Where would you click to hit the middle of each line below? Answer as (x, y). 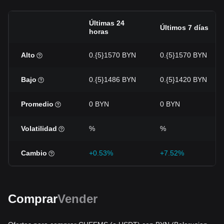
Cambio (34, 153)
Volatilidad (39, 128)
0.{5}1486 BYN (112, 79)
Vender (77, 199)
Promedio (37, 104)
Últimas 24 (107, 23)
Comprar (33, 199)
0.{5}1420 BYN (183, 79)
